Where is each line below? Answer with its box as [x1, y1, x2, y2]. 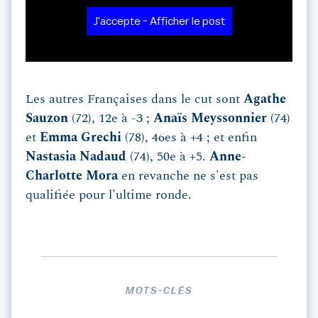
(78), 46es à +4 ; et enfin [121, 131, 257, 145]
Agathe [243, 93, 286, 106]
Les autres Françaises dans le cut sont [26, 93, 243, 106]
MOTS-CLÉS [125, 286, 193, 297]
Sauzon [26, 112, 68, 126]
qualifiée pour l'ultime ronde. [26, 189, 192, 202]
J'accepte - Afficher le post [93, 16, 225, 28]
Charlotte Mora [26, 170, 118, 183]
